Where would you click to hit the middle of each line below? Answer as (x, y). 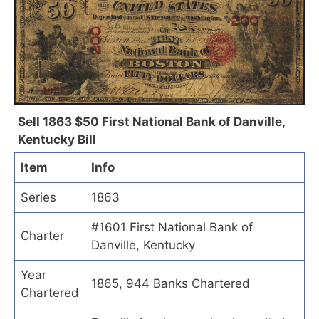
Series (38, 197)
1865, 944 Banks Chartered (171, 283)
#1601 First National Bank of (172, 227)
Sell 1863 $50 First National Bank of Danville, (151, 121)
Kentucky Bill (57, 139)
